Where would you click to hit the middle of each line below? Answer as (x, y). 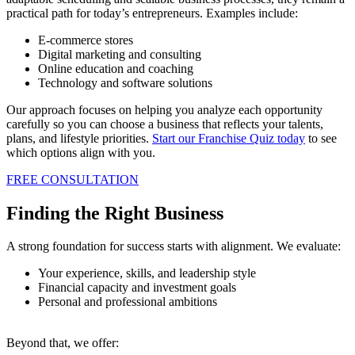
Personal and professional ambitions (128, 302)
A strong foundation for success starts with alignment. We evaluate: (174, 246)
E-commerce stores (86, 40)
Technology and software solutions (125, 82)
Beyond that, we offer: (63, 343)
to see (321, 138)
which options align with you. (81, 152)
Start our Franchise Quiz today (229, 138)
